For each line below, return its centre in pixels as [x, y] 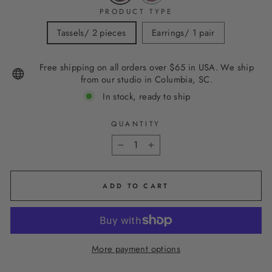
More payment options [136, 249]
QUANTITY [136, 124]
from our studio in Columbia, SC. [147, 80]
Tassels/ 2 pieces [92, 33]
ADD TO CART [136, 185]
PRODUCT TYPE [136, 11]
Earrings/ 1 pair [183, 33]
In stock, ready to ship [147, 96]
